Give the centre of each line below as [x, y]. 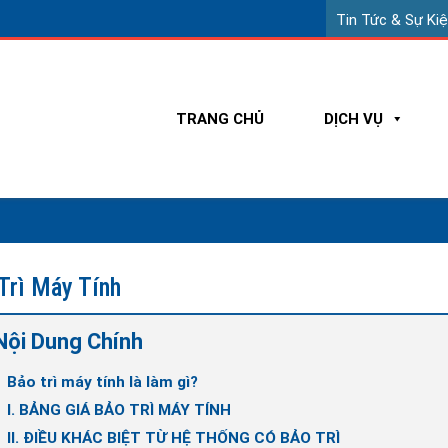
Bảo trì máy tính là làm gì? [102, 382]
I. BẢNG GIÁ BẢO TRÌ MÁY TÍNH [119, 410]
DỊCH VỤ [353, 119]
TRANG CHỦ [220, 119]
